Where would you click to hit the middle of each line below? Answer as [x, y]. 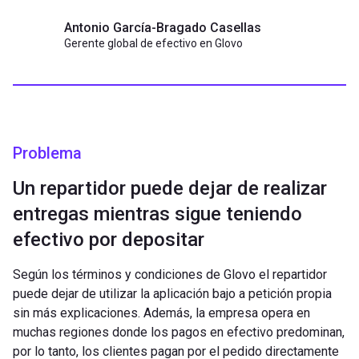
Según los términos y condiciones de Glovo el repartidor [170, 274]
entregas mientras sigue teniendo [157, 214]
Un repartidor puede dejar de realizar [170, 188]
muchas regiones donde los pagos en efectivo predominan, [179, 332]
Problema [47, 153]
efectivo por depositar [109, 239]
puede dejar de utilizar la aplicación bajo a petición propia [172, 293]
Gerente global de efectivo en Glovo [153, 43]
